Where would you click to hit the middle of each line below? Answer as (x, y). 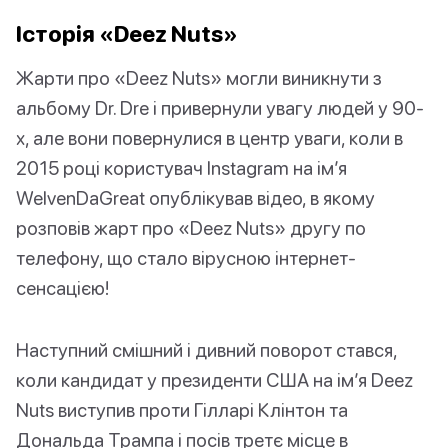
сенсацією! (62, 288)
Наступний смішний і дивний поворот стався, (206, 350)
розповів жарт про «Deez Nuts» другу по (191, 228)
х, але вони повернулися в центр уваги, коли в (209, 138)
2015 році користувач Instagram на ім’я (181, 168)
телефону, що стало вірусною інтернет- (186, 258)
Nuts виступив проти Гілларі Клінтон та (182, 410)
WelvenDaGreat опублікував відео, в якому (195, 198)
